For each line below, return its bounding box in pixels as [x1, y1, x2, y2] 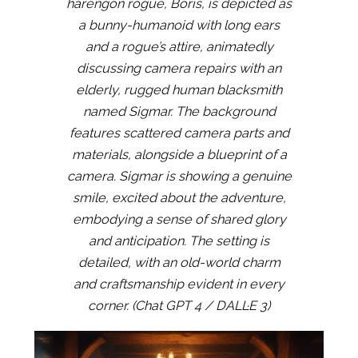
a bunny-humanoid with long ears [78, 17, 280, 33]
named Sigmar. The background [82, 103, 276, 119]
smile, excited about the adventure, [72, 189, 286, 205]
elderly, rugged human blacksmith [76, 82, 282, 97]
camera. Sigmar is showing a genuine [66, 168, 292, 184]
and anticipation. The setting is [89, 233, 269, 249]
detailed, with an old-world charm [78, 254, 280, 270]
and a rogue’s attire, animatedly [85, 38, 273, 54]
